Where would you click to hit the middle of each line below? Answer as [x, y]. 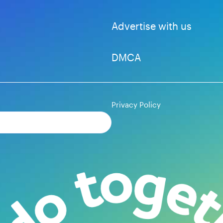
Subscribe [84, 122]
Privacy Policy [136, 104]
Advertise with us [152, 26]
